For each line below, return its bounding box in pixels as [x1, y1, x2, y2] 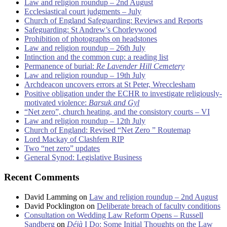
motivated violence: [24, 98, 89, 107]
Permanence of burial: [24, 62, 96, 71]
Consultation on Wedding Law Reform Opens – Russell [24, 210, 203, 219]
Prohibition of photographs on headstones [24, 34, 157, 44]
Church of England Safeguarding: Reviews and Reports [24, 16, 203, 25]
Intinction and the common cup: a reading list [24, 53, 168, 62]
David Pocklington [24, 201, 85, 210]
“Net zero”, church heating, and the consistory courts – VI [24, 107, 210, 117]
